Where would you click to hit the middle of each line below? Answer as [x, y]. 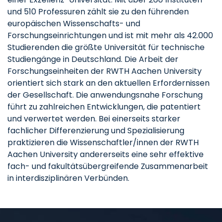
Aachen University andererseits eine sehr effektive [106, 154]
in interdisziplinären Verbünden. [68, 178]
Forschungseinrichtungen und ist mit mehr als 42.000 [110, 35]
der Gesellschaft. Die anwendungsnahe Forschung [105, 95]
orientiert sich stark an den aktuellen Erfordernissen [109, 83]
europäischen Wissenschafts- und [74, 24]
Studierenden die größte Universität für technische [106, 47]
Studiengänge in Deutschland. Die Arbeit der [93, 59]
